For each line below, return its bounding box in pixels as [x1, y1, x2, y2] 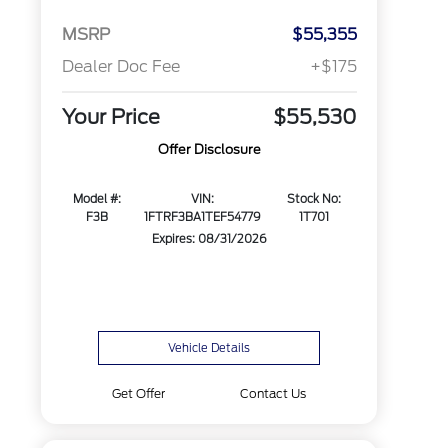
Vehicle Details [168, 341, 251, 355]
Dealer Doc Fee [61, 57, 180, 77]
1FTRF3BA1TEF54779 [143, 210, 261, 225]
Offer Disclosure [157, 142, 261, 158]
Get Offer [111, 386, 165, 401]
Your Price [61, 105, 160, 130]
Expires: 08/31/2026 [151, 232, 267, 247]
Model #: [73, 192, 122, 207]
